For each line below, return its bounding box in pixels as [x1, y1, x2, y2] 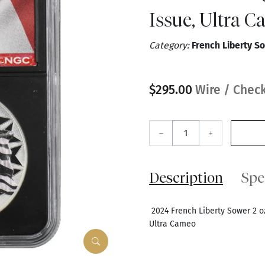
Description [149, 169, 223, 186]
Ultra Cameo [149, 219, 196, 230]
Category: [149, 40, 192, 51]
